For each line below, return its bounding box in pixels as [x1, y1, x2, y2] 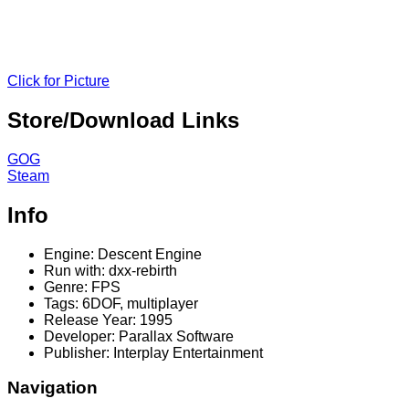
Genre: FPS [44, 278, 121, 295]
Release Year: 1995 [44, 311, 173, 328]
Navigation [7, 378, 98, 398]
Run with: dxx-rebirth [44, 262, 177, 278]
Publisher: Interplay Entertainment [44, 344, 263, 361]
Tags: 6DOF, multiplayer [44, 295, 198, 311]
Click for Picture [7, 72, 110, 89]
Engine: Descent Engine [44, 246, 202, 262]
